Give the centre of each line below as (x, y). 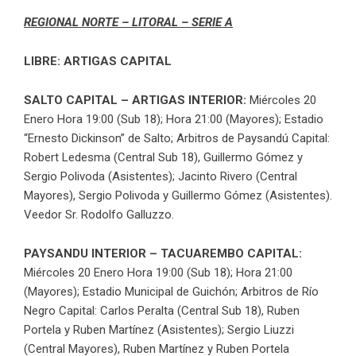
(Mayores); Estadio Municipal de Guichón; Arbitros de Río (171, 291)
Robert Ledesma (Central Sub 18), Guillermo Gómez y (163, 157)
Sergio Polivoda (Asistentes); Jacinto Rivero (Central (161, 176)
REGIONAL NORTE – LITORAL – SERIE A (128, 22)
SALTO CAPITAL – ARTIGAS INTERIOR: (135, 100)
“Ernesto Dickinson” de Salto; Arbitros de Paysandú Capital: (177, 138)
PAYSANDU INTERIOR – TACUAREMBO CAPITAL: (163, 253)
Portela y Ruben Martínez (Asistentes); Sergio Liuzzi (159, 329)
